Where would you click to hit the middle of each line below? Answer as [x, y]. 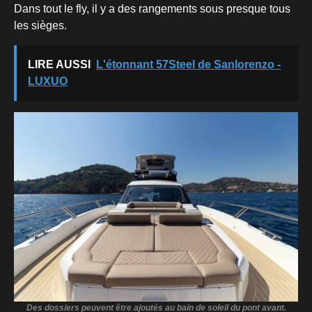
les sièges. [40, 26]
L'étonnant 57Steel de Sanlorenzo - [188, 65]
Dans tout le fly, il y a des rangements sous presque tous [152, 9]
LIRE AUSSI [59, 65]
